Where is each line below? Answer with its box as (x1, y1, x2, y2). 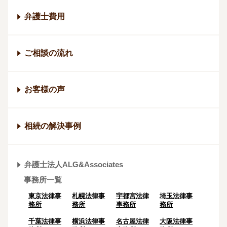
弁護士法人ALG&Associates (24, 160, 123, 169)
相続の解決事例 (24, 121, 81, 130)
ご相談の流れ (24, 48, 73, 57)
